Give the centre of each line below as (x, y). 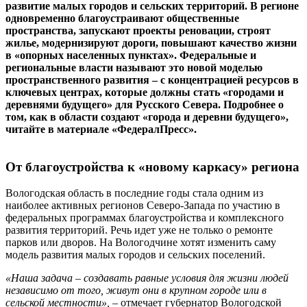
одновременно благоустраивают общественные (122, 18)
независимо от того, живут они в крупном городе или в (136, 291)
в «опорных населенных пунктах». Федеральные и (131, 55)
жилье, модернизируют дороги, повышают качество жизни (151, 42)
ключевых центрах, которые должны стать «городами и (145, 92)
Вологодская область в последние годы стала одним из (134, 193)
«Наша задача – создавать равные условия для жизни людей (147, 278)
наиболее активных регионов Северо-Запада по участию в (143, 206)
